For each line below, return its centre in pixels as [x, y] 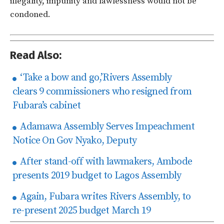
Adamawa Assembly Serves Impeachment [106, 127]
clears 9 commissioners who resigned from [102, 92]
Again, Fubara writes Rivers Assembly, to [104, 197]
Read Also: [36, 55]
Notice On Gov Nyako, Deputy [75, 141]
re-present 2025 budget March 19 [82, 211]
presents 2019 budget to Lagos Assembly [97, 176]
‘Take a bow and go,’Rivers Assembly [95, 78]
